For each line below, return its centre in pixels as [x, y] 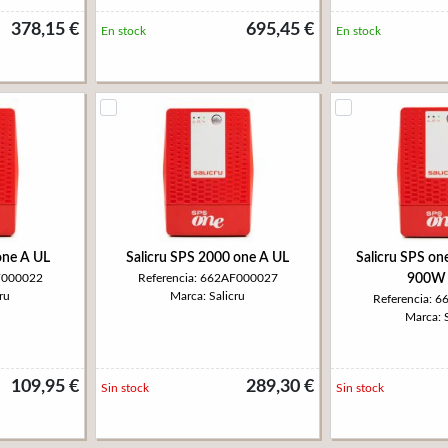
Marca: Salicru [207, 296]
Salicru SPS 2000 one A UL [207, 258]
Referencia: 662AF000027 [207, 278]
